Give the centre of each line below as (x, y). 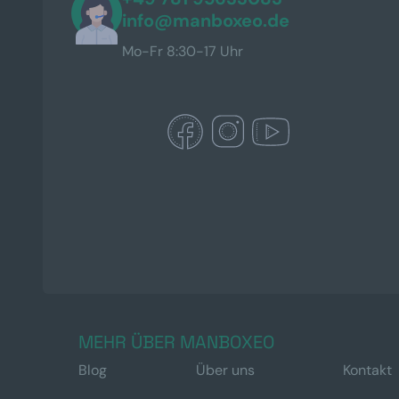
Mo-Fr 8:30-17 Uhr (183, 51)
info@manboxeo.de (206, 20)
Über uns (225, 370)
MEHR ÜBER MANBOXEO (176, 342)
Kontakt (367, 370)
